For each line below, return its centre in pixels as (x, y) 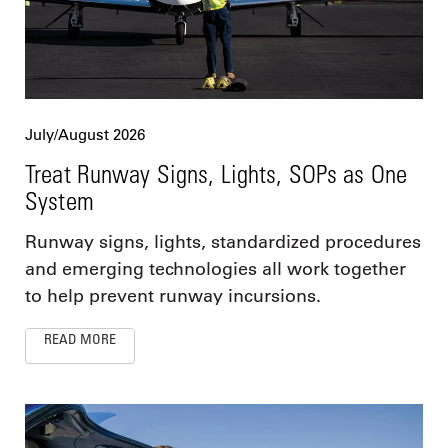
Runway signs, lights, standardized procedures (223, 242)
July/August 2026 (85, 135)
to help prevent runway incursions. (173, 296)
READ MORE (80, 339)
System (59, 201)
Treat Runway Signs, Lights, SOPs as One (216, 174)
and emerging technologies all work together (215, 269)
